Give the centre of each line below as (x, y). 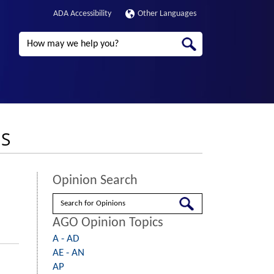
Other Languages (167, 14)
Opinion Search (95, 181)
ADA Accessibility (82, 14)
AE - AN (68, 253)
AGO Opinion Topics (108, 223)
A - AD (66, 239)
